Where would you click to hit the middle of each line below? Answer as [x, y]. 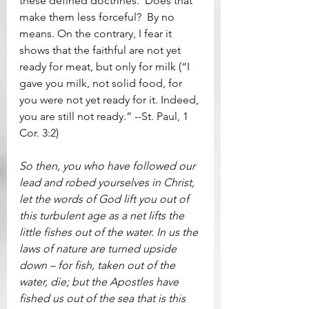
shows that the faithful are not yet [101, 50]
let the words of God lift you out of [106, 199]
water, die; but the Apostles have [100, 281]
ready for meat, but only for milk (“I [106, 66]
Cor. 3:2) [39, 132]
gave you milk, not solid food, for [102, 83]
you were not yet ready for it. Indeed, [110, 99]
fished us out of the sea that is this [104, 298]
